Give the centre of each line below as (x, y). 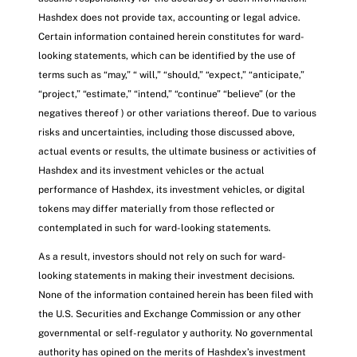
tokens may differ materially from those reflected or (157, 208)
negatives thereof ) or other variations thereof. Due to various (177, 113)
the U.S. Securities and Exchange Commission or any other (170, 314)
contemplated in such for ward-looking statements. (155, 228)
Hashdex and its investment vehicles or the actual (151, 170)
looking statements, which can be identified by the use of (167, 55)
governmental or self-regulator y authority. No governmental (176, 333)
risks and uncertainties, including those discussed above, (167, 132)
